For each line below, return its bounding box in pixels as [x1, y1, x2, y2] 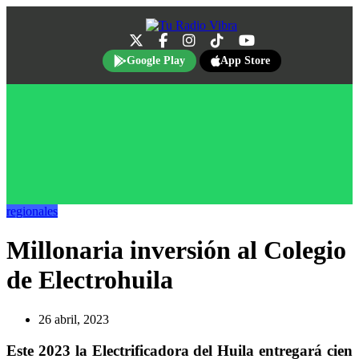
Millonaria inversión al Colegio [6, 236, 346, 265]
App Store [220, 54, 270, 67]
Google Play [126, 54, 185, 67]
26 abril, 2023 [38, 312, 109, 326]
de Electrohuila [6, 265, 173, 295]
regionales [6, 204, 58, 218]
